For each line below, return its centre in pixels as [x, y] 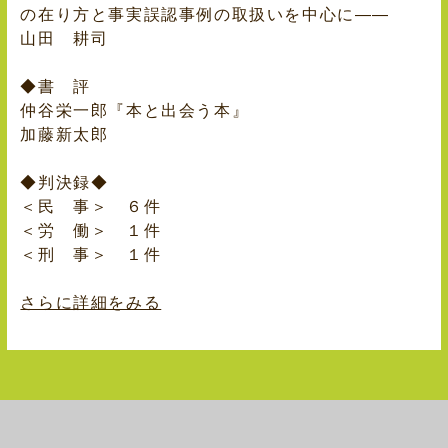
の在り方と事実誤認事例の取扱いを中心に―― [205, 15]
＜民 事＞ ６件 [91, 207]
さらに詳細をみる [91, 303]
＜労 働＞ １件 [91, 231]
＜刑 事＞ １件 [91, 255]
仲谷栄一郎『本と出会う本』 [135, 111]
